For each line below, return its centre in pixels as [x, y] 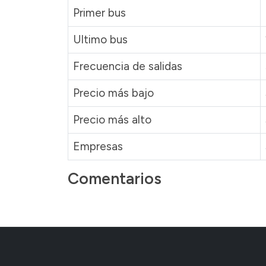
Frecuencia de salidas [128, 66]
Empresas [98, 146]
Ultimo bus [100, 39]
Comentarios [115, 178]
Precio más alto [112, 119]
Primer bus [99, 12]
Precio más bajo [113, 93]
